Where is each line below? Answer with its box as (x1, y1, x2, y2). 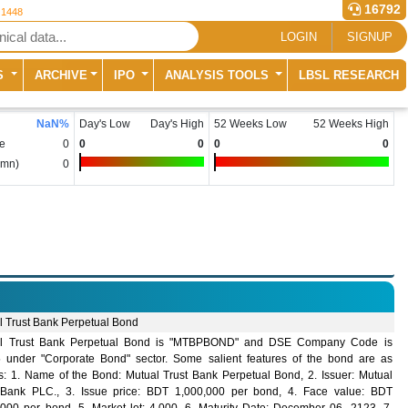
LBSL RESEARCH (298, 67, 399, 82)
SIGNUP (347, 29, 393, 44)
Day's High (150, 117, 204, 131)
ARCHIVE (34, 67, 87, 82)
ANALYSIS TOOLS (164, 67, 272, 82)
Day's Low (78, 117, 130, 131)
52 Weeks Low (213, 117, 287, 131)
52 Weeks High (313, 117, 389, 131)
